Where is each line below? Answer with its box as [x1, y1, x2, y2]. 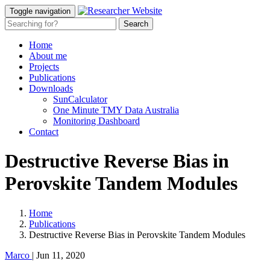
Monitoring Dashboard [53, 116, 140, 126]
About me [29, 51, 67, 61]
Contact [29, 127, 58, 137]
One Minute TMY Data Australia [53, 105, 179, 115]
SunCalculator [53, 94, 107, 104]
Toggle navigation [10, 7, 71, 16]
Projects [29, 61, 59, 72]
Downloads [29, 83, 73, 93]
